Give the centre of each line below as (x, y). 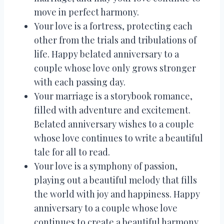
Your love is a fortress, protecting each (113, 26)
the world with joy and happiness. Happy (117, 194)
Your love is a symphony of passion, (106, 166)
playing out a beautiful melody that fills (115, 180)
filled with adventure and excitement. (112, 110)
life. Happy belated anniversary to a (106, 54)
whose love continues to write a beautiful (118, 138)
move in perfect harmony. (86, 12)
